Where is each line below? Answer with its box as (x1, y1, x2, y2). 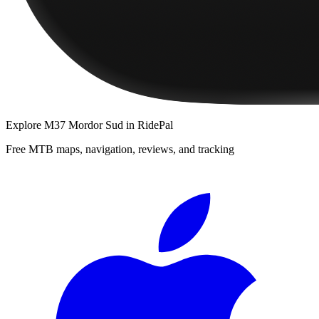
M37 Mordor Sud (44, 118, 123, 131)
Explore (6, 118, 44, 131)
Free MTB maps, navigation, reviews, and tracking (6, 142, 234, 155)
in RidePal (123, 118, 173, 131)
